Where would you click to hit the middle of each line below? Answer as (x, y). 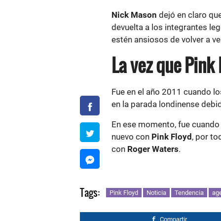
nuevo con (130, 137)
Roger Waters (153, 149)
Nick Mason (134, 15)
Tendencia (189, 193)
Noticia (156, 193)
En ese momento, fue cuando (166, 124)
